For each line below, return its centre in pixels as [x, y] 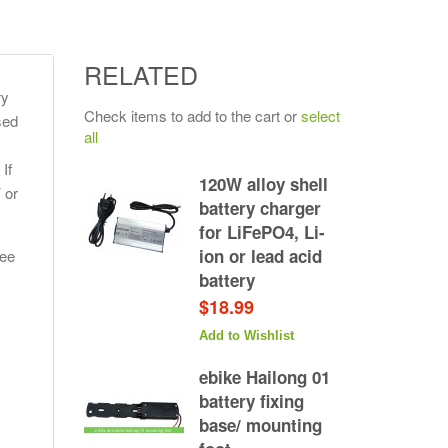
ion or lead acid [260, 256]
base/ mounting [260, 425]
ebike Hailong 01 [264, 377]
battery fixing [251, 401]
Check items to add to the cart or [192, 115]
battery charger [259, 208]
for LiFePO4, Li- [261, 232]
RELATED [140, 74]
